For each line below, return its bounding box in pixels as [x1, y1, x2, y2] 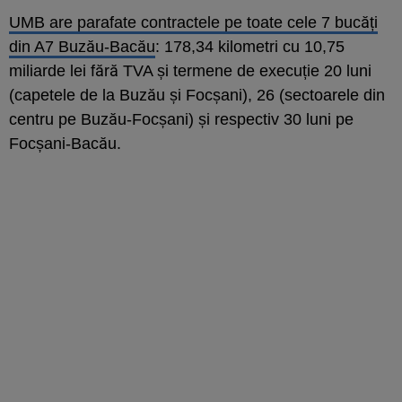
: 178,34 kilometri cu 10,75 [155, 37, 345, 56]
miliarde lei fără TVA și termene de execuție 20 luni [9, 61, 371, 80]
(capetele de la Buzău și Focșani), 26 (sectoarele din [9, 85, 385, 104]
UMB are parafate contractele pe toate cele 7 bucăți [9, 13, 378, 31]
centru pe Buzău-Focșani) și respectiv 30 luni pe [9, 109, 354, 128]
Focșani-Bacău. [9, 134, 121, 153]
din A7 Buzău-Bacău [9, 37, 155, 56]
